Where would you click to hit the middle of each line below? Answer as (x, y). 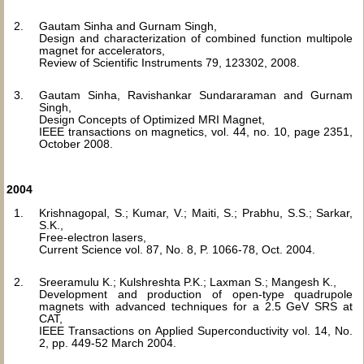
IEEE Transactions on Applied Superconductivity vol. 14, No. (196, 331)
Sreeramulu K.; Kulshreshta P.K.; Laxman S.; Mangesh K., (188, 282)
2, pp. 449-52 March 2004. (108, 343)
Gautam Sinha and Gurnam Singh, (128, 26)
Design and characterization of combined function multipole (196, 38)
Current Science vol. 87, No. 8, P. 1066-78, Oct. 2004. (177, 249)
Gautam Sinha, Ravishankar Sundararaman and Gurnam (196, 95)
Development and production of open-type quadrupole (196, 294)
